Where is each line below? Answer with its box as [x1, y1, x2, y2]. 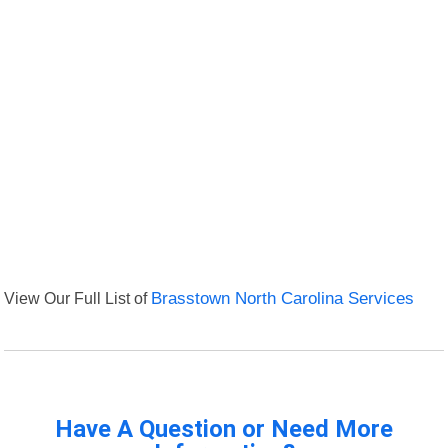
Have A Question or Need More [55, 415, 393, 444]
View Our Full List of [4, 289, 152, 308]
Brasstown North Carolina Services [151, 289, 415, 309]
